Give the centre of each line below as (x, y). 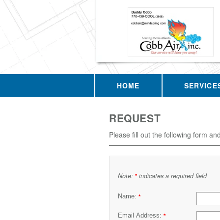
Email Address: (141, 215)
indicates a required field (172, 176)
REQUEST (135, 118)
